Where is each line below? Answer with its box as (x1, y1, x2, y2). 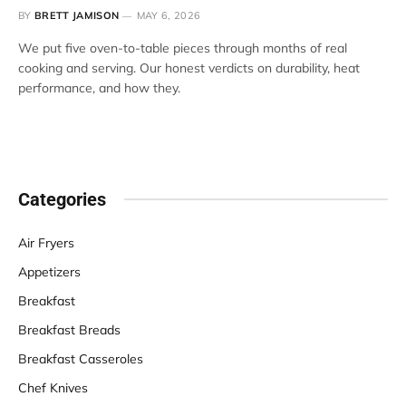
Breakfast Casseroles (18, 350, 143, 367)
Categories (18, 188, 106, 210)
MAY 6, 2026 (136, 8, 201, 22)
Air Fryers (18, 234, 74, 251)
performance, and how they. (18, 79, 180, 96)
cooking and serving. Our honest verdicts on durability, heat (18, 59, 360, 76)
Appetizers (18, 263, 81, 280)
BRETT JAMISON (34, 8, 120, 22)
